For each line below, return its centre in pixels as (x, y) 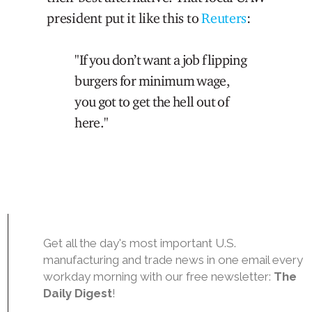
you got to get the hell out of (152, 101)
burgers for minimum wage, (153, 80)
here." (92, 122)
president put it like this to (124, 18)
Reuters (224, 18)
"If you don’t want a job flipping (161, 60)
